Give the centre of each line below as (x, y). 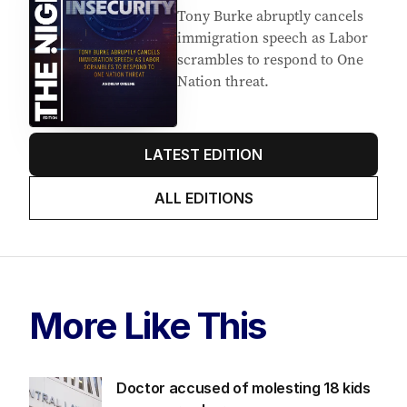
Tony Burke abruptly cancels (270, 16)
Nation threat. (223, 81)
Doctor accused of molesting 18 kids (243, 387)
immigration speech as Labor (273, 38)
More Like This (148, 325)
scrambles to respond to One (270, 60)
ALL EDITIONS (203, 198)
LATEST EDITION (203, 154)
